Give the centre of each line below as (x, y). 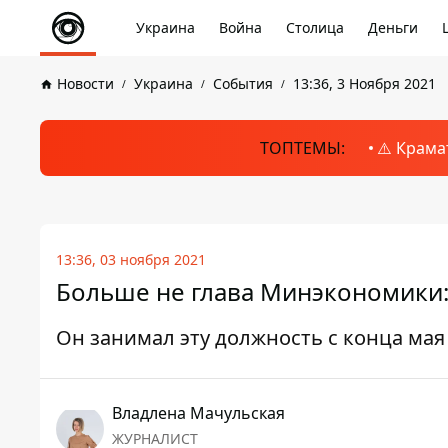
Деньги (393, 27)
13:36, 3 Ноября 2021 (364, 83)
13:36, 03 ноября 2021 (131, 259)
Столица (315, 27)
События (243, 83)
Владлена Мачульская (198, 413)
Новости (85, 83)
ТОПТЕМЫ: (302, 148)
